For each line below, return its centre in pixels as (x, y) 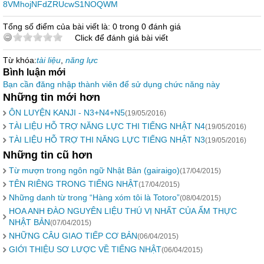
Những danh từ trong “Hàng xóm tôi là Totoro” (94, 197)
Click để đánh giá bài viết (121, 38)
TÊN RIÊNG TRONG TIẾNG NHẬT (74, 184)
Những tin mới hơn (52, 97)
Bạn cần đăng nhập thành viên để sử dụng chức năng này (111, 84)
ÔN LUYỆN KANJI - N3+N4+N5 (67, 113)
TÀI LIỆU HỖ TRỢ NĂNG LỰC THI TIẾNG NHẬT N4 (107, 126)
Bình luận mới (34, 72)
